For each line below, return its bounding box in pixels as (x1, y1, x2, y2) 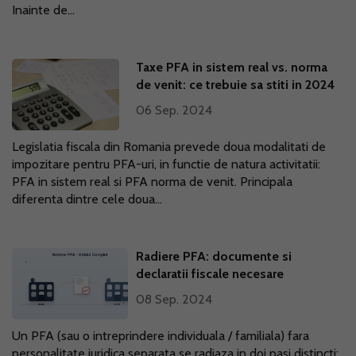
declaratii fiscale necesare (136, 266, 284, 281)
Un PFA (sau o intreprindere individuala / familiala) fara (12, 328, 309, 343)
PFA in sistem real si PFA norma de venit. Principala (12, 174, 292, 189)
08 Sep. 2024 (136, 292, 213, 307)
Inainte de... (12, 2, 75, 17)
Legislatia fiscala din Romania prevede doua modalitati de (12, 139, 326, 154)
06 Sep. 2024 (136, 103, 213, 118)
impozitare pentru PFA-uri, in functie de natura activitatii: (12, 157, 320, 172)
